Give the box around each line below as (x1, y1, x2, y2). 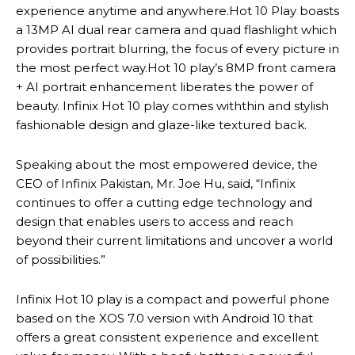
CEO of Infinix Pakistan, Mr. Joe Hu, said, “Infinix (16, 176, 296, 192)
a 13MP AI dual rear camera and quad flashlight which (16, 22, 337, 38)
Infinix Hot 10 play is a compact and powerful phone (16, 292, 330, 307)
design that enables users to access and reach (16, 214, 293, 230)
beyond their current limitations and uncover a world (16, 233, 333, 249)
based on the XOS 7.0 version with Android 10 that (16, 311, 313, 326)
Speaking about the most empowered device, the (16, 157, 318, 173)
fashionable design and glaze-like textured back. (16, 117, 307, 133)
